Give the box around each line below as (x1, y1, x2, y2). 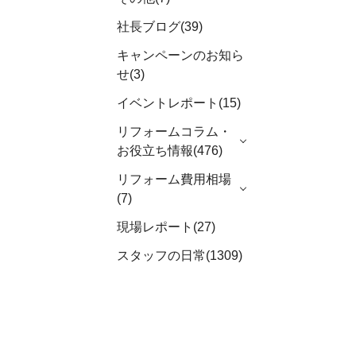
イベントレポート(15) (117, 96, 241, 110)
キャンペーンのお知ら (117, 48, 244, 62)
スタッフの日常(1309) (117, 249, 242, 262)
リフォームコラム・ (117, 125, 231, 138)
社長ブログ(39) (117, 20, 203, 33)
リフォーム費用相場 (117, 172, 231, 186)
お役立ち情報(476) (117, 144, 222, 157)
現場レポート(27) (117, 220, 215, 234)
